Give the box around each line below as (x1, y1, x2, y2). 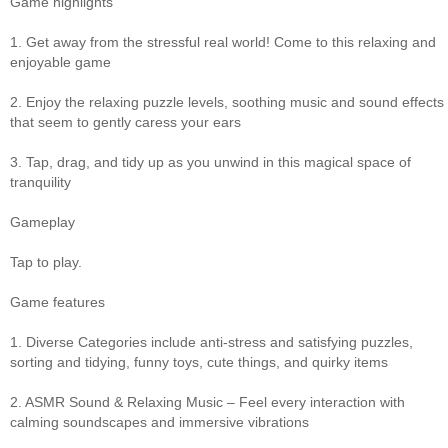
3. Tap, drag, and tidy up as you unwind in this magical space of (10, 154, 411, 170)
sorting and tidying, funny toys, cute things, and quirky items (10, 354, 388, 370)
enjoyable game (10, 54, 111, 70)
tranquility (10, 174, 71, 190)
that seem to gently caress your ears (10, 114, 241, 130)
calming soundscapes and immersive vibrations (10, 414, 309, 430)
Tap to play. (10, 254, 82, 270)
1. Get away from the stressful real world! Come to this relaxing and (10, 34, 436, 50)
